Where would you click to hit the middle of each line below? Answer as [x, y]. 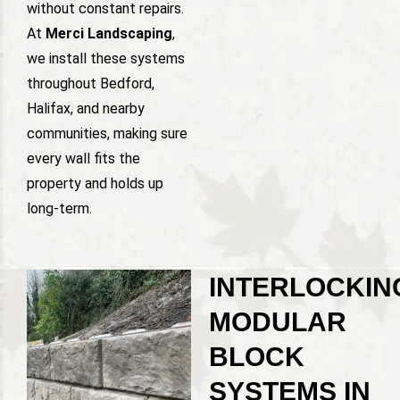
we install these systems [106, 58]
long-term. [59, 208]
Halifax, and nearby [86, 108]
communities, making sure [107, 133]
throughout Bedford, [91, 83]
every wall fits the [83, 158]
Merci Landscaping [109, 33]
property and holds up [95, 183]
